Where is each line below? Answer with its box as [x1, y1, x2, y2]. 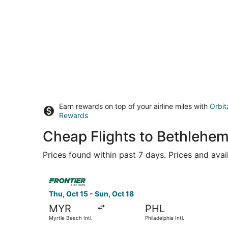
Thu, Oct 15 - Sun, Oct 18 [49, 189, 134, 198]
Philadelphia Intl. [145, 214, 184, 221]
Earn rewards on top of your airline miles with [59, 101, 210, 110]
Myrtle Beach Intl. [49, 214, 93, 221]
